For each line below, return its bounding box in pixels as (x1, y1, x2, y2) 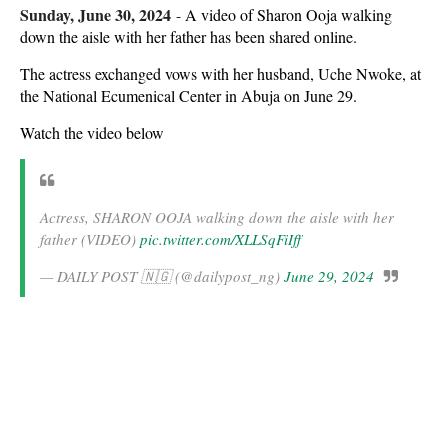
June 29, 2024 (284, 266, 374, 286)
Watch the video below (20, 122, 164, 143)
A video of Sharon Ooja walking (185, 4, 392, 25)
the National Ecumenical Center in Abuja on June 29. (20, 85, 357, 106)
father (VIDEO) (40, 229, 140, 249)
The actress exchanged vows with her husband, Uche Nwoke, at (20, 63, 421, 84)
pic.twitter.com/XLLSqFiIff (140, 229, 301, 249)
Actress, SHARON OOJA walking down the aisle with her (40, 207, 394, 227)
